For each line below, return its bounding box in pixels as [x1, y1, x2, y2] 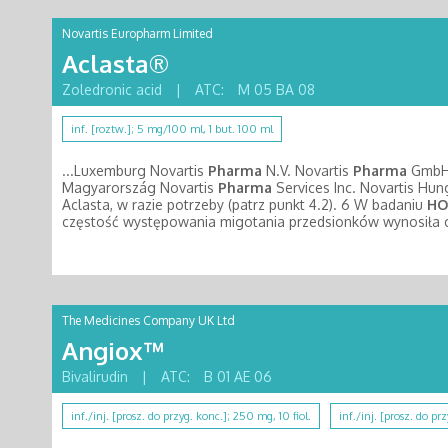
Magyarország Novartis [62, 179, 218, 196]
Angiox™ [62, 335, 164, 366]
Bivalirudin [62, 368, 128, 385]
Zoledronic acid [62, 81, 162, 98]
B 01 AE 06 [204, 368, 272, 385]
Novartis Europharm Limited [62, 26, 213, 41]
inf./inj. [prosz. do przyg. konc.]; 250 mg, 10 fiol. [71, 409, 311, 423]
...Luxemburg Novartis [62, 162, 208, 179]
